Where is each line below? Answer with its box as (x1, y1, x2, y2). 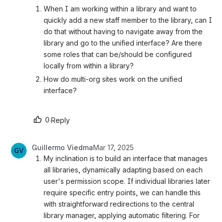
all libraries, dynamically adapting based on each (44, 166, 203, 174)
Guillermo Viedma (32, 143, 93, 152)
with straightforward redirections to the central (44, 200, 194, 209)
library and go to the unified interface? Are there (44, 39, 202, 48)
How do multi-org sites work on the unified (44, 75, 182, 84)
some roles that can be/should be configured (44, 50, 192, 59)
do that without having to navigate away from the (44, 27, 203, 36)
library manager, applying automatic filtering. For (44, 211, 200, 220)
